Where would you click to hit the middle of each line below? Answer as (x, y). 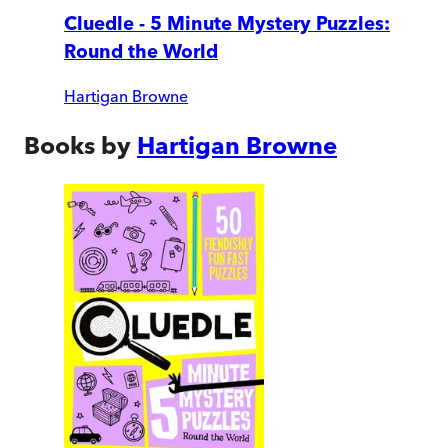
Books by (77, 146)
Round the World (141, 51)
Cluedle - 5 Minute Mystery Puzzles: (227, 23)
